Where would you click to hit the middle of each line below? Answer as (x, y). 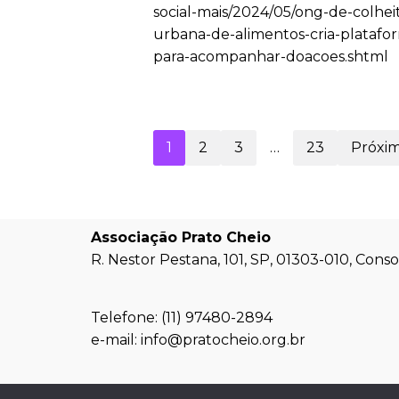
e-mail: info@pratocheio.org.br (198, 340)
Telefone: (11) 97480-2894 (182, 318)
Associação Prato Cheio (181, 237)
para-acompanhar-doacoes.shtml (271, 56)
